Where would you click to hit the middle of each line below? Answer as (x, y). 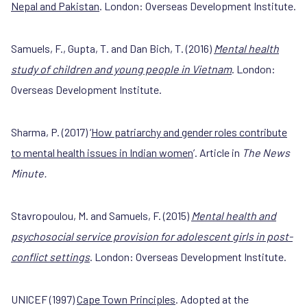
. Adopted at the (212, 299)
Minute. (29, 173)
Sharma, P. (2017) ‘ (51, 132)
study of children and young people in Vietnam (121, 69)
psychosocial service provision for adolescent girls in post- (152, 236)
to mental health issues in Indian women (102, 152)
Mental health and (234, 216)
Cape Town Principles (126, 299)
